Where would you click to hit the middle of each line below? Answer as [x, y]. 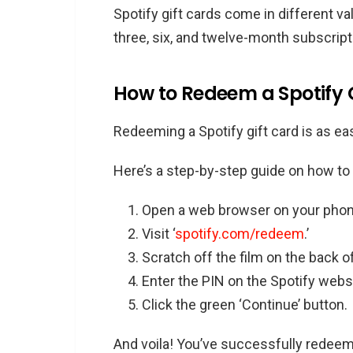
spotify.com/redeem [240, 233]
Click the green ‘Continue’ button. [245, 304]
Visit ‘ [158, 233]
